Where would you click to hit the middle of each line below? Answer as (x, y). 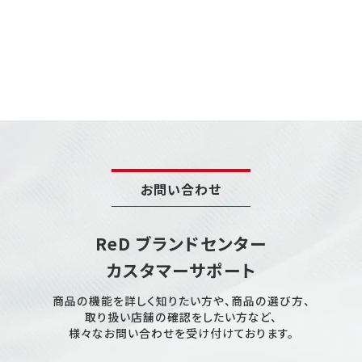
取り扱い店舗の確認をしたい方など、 (181, 317)
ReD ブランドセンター (181, 243)
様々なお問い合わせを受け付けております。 (181, 333)
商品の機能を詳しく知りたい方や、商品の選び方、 (181, 301)
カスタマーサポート (181, 269)
